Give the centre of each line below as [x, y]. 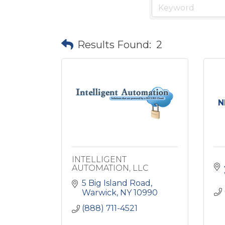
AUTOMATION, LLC [110, 168]
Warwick [99, 193]
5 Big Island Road [116, 183]
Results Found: [114, 44]
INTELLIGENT [99, 159]
